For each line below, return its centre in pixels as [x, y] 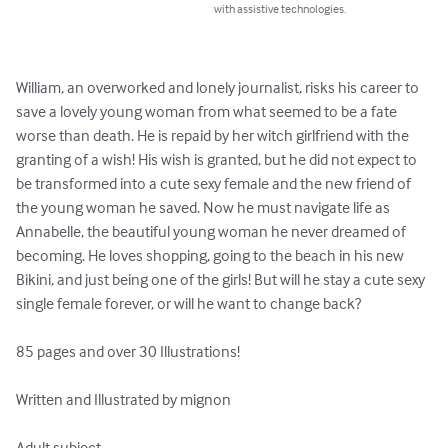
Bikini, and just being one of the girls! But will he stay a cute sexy [222, 279]
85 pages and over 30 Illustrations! [128, 351]
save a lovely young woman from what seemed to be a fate [208, 111]
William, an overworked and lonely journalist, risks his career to [219, 87]
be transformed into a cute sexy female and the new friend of [215, 183]
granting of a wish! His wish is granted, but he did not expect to [218, 159]
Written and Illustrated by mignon [123, 399]
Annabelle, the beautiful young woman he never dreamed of [212, 231]
